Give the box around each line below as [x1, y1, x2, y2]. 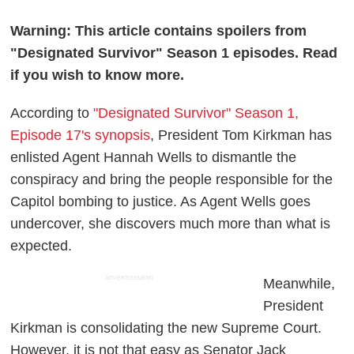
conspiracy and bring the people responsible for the [10, 171, 333, 188]
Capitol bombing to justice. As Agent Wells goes [10, 194, 311, 210]
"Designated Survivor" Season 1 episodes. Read [10, 45, 338, 62]
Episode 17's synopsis [10, 127, 151, 144]
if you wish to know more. [10, 67, 185, 84]
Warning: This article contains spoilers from [10, 23, 307, 40]
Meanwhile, [263, 276, 336, 292]
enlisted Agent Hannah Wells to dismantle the [10, 149, 297, 166]
